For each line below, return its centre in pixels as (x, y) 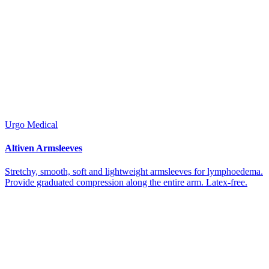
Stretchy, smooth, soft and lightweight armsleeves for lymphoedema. (134, 172)
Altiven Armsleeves (44, 148)
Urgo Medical (31, 124)
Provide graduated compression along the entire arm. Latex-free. (126, 183)
